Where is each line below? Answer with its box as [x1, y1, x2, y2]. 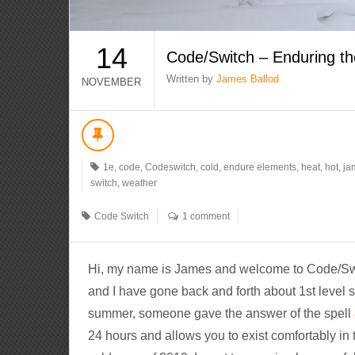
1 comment [182, 211, 231, 223]
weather [122, 177, 158, 189]
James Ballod [216, 73, 280, 86]
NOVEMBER [82, 76, 142, 89]
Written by [166, 73, 217, 86]
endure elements [223, 162, 297, 174]
